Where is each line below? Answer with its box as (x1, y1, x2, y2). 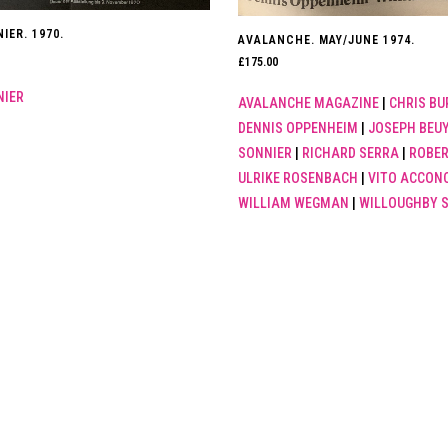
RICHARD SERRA (301, 145, 399, 162)
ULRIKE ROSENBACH (237, 170, 358, 187)
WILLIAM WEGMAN (237, 195, 349, 212)
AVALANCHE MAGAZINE (237, 95, 379, 112)
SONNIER (237, 145, 292, 162)
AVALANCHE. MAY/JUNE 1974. (237, 33, 415, 48)
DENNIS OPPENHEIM (237, 120, 358, 137)
